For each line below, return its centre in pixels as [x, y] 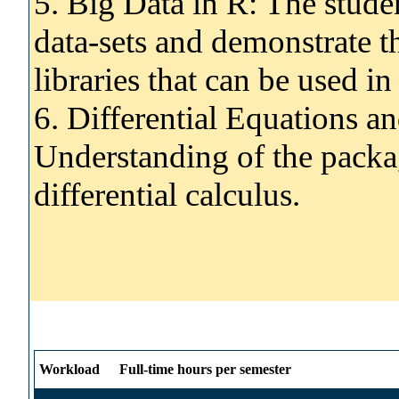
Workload [69, 369]
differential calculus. [167, 194]
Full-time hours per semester [205, 369]
